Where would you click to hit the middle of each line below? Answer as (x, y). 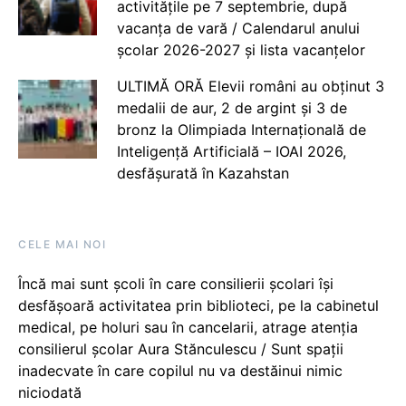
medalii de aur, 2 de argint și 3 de (232, 108)
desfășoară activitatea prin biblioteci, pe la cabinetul (198, 305)
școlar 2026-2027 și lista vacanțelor (241, 50)
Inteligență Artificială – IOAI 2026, (231, 151)
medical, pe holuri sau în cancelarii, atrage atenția (188, 327)
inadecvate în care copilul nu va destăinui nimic (180, 371)
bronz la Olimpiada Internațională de (241, 130)
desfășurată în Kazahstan (203, 173)
